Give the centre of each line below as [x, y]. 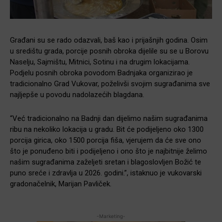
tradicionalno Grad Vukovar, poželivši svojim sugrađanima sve [110, 84]
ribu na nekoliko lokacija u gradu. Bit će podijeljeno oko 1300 [107, 130]
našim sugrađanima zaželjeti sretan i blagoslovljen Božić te [106, 162]
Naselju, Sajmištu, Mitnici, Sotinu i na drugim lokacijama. [100, 62]
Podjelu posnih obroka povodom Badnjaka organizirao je [101, 73]
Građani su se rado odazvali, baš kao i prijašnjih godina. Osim [109, 40]
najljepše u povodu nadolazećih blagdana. [77, 95]
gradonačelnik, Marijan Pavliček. [61, 184]
